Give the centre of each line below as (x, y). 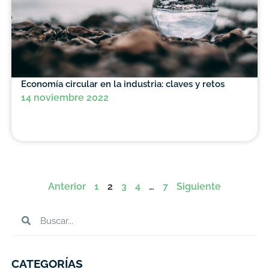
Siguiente (199, 187)
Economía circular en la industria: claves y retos (122, 84)
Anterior (67, 187)
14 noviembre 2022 (65, 98)
